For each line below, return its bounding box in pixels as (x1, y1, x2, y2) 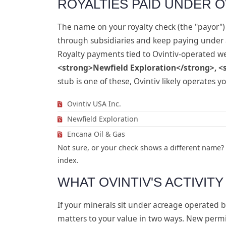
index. (58, 155, 79, 165)
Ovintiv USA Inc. (65, 98, 121, 108)
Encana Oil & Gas (65, 129, 125, 139)
